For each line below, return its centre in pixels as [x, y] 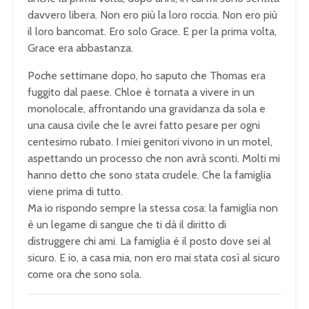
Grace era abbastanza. [80, 48]
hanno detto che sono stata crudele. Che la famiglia [149, 175]
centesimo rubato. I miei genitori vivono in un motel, [150, 142]
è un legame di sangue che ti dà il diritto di [127, 225]
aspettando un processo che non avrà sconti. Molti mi [154, 159]
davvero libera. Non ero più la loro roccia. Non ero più [152, 15]
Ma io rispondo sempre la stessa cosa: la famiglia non [153, 208]
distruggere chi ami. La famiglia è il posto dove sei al [149, 241]
